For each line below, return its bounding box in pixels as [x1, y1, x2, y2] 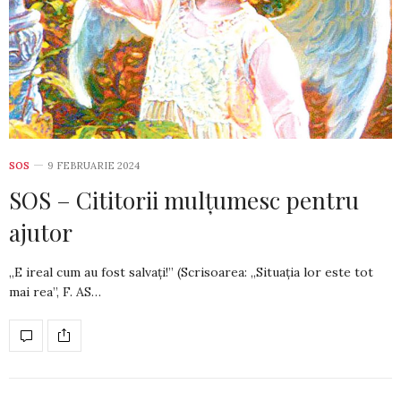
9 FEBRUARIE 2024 [47, 158, 140, 172]
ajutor [9, 216, 73, 248]
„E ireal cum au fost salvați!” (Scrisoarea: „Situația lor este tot [9, 263, 373, 280]
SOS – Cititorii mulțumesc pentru [9, 183, 359, 216]
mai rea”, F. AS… [9, 283, 101, 300]
